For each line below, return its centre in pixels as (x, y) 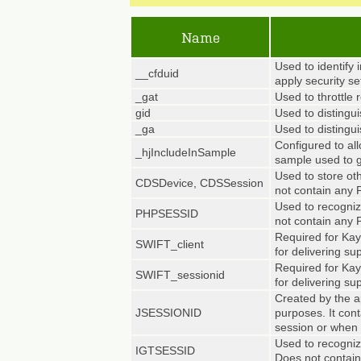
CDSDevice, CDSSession (199, 183)
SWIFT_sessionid (180, 275)
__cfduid (157, 73)
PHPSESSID (167, 214)
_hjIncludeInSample (186, 152)
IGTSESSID (165, 351)
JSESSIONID (168, 313)
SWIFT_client (170, 244)
